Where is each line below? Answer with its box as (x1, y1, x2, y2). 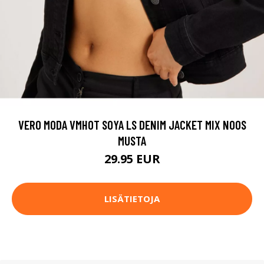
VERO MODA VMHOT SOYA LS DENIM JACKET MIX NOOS (18, 117, 246, 132)
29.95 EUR (104, 150, 160, 167)
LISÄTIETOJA (104, 193, 160, 205)
